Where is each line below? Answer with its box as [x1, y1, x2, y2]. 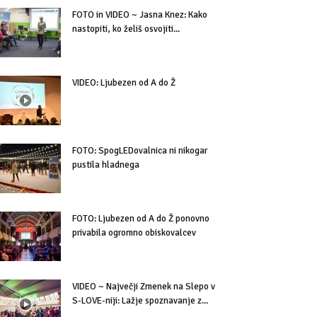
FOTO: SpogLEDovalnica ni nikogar [72, 145, 207, 156]
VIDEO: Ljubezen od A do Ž [72, 77, 175, 88]
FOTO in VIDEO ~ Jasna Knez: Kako [72, 9, 207, 21]
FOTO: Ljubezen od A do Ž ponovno [72, 213, 209, 224]
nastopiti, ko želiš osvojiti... [72, 23, 180, 35]
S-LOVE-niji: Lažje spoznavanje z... [72, 295, 208, 306]
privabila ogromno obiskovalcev [72, 227, 196, 238]
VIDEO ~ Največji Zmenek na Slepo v [72, 281, 215, 292]
